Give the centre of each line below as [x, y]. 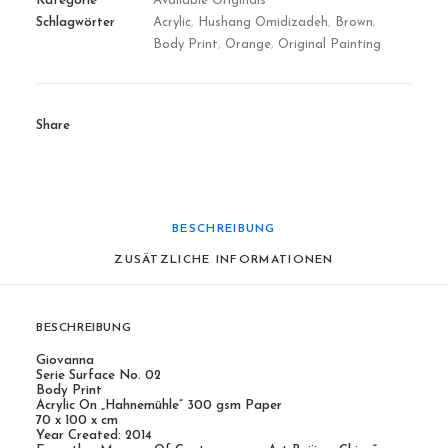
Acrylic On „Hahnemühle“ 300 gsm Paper [159, 405]
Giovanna [65, 360]
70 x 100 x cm [77, 420]
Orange [248, 44]
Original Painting [329, 44]
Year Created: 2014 [94, 435]
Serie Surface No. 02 [98, 375]
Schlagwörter [75, 22]
